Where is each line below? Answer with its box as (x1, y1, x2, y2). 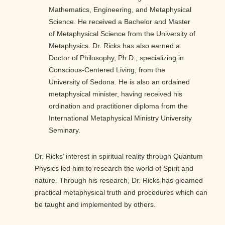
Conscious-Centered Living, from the (49, 66, 165, 74)
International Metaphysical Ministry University (49, 114, 192, 123)
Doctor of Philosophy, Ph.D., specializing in (49, 54, 184, 62)
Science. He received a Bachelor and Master (49, 18, 190, 26)
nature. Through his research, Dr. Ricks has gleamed (35, 176, 203, 185)
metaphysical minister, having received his (49, 90, 182, 98)
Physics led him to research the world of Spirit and (35, 164, 193, 173)
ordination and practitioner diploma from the (49, 102, 188, 110)
